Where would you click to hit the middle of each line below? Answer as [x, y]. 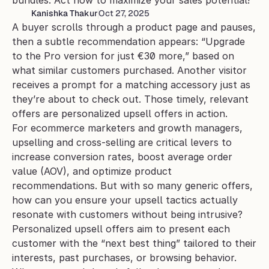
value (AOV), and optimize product [92, 171]
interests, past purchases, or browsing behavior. [124, 258]
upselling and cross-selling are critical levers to [122, 142]
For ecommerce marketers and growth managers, [127, 128]
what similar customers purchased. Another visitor [129, 70]
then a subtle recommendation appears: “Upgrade [128, 41]
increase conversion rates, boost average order [122, 157]
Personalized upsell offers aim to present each [121, 229]
